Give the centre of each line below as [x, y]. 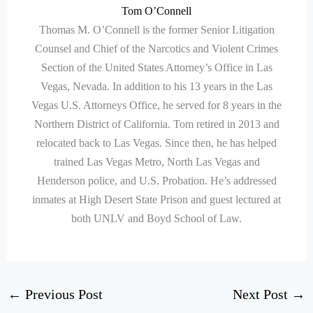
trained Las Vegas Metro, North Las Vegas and [156, 162]
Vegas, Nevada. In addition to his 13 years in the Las [156, 87]
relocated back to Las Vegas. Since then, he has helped [156, 143]
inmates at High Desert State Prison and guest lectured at [156, 200]
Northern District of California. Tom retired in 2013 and [156, 124]
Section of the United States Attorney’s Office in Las [156, 68]
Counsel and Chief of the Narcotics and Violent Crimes [156, 49]
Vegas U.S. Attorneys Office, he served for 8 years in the [156, 105]
